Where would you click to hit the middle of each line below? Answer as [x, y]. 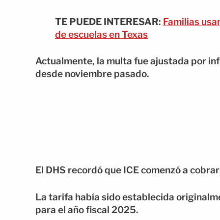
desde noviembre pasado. [92, 74]
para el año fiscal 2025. [87, 210]
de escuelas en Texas [101, 34]
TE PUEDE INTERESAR [107, 22]
